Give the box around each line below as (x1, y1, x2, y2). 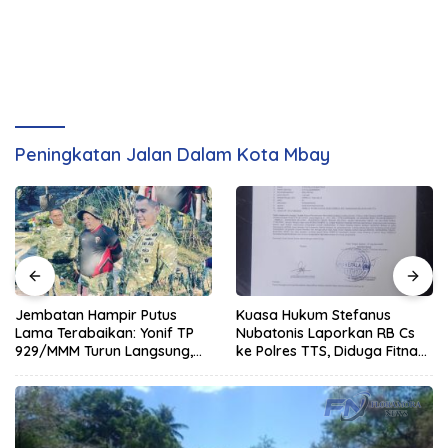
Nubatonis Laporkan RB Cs (236, 324, 415, 343)
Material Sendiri (15, 378, 118, 397)
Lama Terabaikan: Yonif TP (15, 324, 194, 343)
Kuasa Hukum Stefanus (236, 306, 391, 325)
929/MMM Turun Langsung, (15, 342, 193, 361)
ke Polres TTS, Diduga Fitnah (236, 342, 426, 361)
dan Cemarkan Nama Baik (236, 360, 414, 379)
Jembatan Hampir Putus (15, 306, 177, 325)
